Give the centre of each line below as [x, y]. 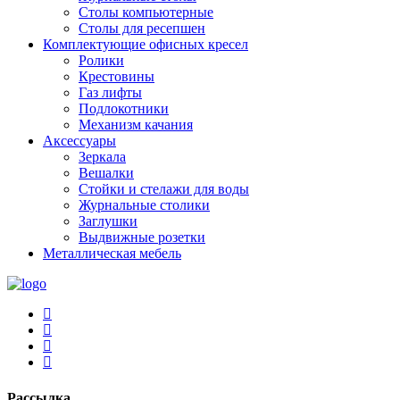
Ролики [101, 61]
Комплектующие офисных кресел [146, 45]
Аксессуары [79, 141]
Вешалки [106, 173]
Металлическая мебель [112, 254]
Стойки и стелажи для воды [164, 189]
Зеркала [102, 157]
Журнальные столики [144, 205]
